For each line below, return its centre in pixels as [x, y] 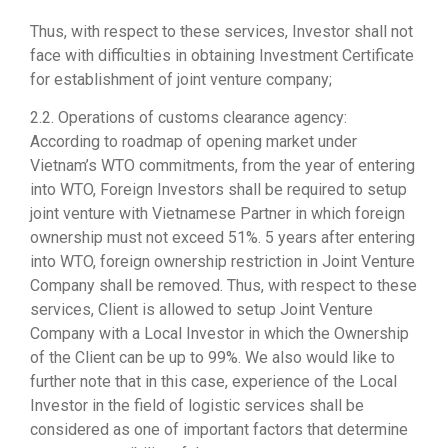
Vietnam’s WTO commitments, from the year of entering [222, 166]
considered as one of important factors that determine [219, 430]
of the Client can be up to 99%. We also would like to [212, 358]
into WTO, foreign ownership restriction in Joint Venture [222, 262]
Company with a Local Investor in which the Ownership [219, 334]
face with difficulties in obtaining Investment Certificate [222, 56]
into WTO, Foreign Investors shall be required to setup [218, 190]
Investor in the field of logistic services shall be [197, 406]
